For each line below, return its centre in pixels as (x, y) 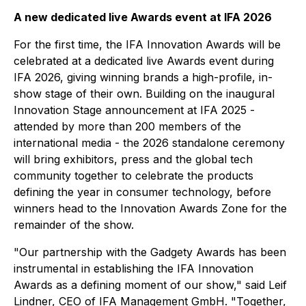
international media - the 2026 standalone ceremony (149, 143)
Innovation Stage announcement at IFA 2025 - (134, 110)
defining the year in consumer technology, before (142, 192)
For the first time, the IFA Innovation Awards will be (147, 45)
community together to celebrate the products (134, 176)
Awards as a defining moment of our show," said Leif (150, 285)
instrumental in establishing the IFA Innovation (134, 269)
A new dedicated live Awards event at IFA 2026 (143, 17)
